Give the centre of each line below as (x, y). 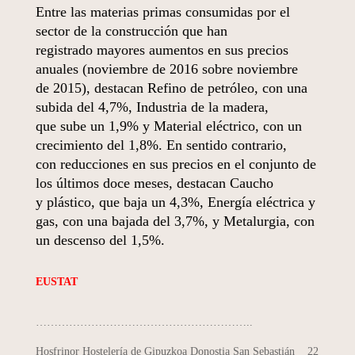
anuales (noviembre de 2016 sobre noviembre (166, 69)
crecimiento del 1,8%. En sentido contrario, (161, 145)
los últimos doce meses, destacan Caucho (154, 183)
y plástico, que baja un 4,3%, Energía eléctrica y (175, 202)
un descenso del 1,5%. (100, 240)
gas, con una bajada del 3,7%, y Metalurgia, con (175, 221)
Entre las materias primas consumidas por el (162, 11)
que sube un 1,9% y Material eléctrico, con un (168, 126)
